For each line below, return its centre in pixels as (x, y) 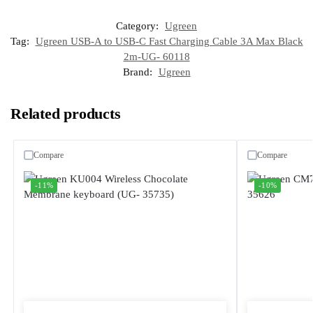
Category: (139, 26)
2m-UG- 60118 (156, 56)
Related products (66, 113)
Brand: (139, 72)
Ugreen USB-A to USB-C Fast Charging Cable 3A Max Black (169, 41)
